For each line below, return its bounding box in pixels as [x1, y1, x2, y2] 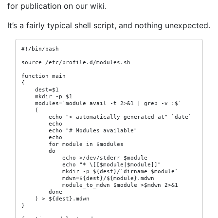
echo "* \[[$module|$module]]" [21, 161, 161, 168]
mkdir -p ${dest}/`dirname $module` [21, 168, 178, 175]
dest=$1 [21, 86, 59, 93]
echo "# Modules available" [21, 127, 137, 134]
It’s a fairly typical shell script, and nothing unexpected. [7, 20, 210, 30]
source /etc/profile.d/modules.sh [21, 59, 130, 66]
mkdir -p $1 [21, 93, 73, 100]
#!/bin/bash [21, 45, 59, 52]
